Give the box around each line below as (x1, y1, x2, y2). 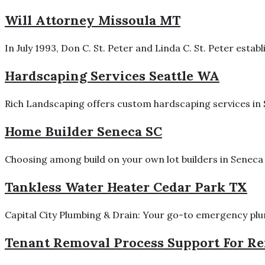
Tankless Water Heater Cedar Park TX (5, 178, 247, 195)
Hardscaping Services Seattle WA (5, 67, 219, 84)
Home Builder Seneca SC (5, 122, 162, 140)
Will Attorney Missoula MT (5, 11, 180, 28)
